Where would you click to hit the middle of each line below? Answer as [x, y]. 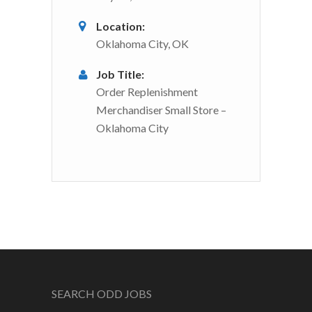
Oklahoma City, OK [142, 43]
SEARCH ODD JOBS [102, 293]
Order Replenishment [147, 91]
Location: [120, 26]
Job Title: [120, 74]
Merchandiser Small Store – [161, 109]
